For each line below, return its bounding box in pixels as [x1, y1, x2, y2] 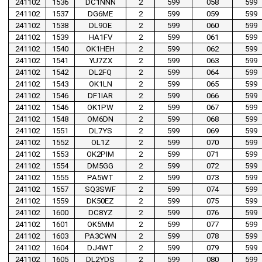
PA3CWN [84, 232, 116, 241]
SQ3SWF [85, 185, 116, 194]
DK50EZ [87, 196, 114, 206]
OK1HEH [86, 44, 115, 54]
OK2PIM [87, 150, 114, 159]
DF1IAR [88, 91, 113, 101]
